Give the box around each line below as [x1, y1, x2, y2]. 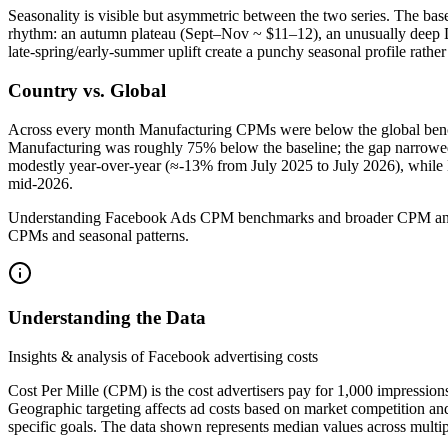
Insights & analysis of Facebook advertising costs [8, 348, 318, 366]
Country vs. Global [8, 79, 166, 101]
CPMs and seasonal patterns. [8, 226, 189, 244]
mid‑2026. [8, 174, 73, 192]
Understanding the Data [8, 307, 206, 329]
